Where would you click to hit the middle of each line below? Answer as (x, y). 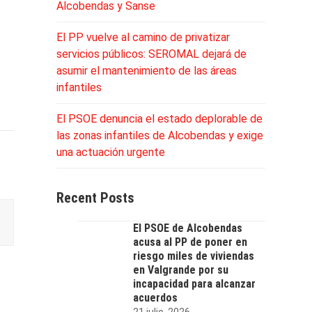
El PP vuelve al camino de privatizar (143, 37)
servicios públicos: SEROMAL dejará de (151, 54)
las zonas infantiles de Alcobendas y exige (159, 135)
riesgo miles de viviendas (193, 256)
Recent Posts (95, 197)
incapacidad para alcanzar (194, 283)
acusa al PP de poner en (190, 242)
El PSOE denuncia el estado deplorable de (159, 118)
